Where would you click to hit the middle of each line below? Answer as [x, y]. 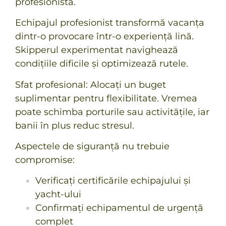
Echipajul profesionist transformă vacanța [110, 23]
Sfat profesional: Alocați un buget [91, 84]
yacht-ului [58, 194]
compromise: [45, 160]
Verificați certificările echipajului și [113, 181]
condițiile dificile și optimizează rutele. [102, 64]
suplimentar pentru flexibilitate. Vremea [106, 98]
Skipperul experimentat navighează [97, 50]
